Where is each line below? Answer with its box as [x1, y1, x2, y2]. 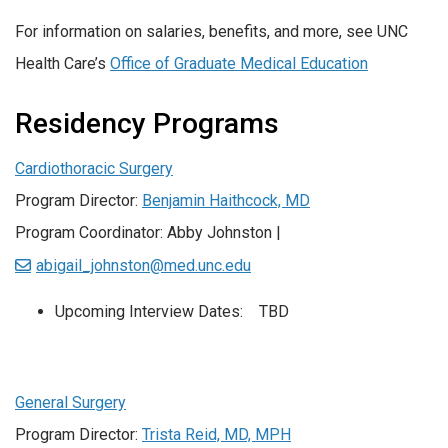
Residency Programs [15, 106, 279, 140]
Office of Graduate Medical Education [110, 53, 368, 73]
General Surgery [15, 393, 126, 413]
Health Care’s [15, 53, 110, 73]
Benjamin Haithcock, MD [142, 190, 310, 210]
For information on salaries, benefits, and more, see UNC [15, 21, 408, 41]
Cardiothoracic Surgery [15, 158, 173, 178]
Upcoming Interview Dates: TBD [55, 301, 289, 321]
